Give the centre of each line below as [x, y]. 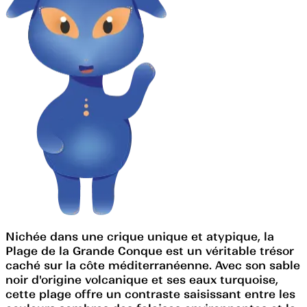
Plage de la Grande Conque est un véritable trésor [150, 250]
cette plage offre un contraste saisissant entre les [150, 294]
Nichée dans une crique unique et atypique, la [140, 236]
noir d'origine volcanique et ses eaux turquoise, [142, 279]
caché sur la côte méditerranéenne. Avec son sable [153, 265]
